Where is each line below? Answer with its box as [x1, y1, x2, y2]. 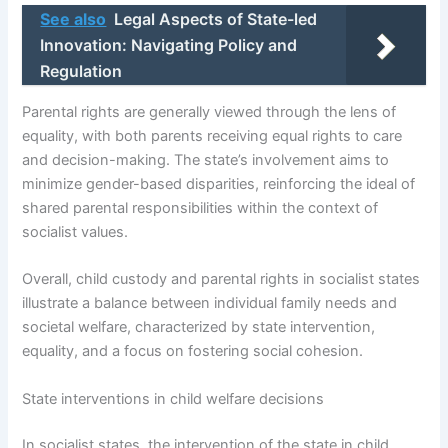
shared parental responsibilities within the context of [22, 199, 379, 218]
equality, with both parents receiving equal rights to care [22, 127, 403, 146]
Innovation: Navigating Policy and [40, 35, 298, 56]
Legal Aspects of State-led [114, 9, 318, 30]
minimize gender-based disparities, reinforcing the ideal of [22, 175, 416, 194]
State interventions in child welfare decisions [22, 389, 325, 408]
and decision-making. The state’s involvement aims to [22, 151, 390, 170]
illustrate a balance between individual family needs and [22, 294, 398, 313]
